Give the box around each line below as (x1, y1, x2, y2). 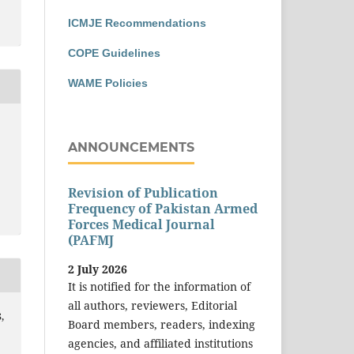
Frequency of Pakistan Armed (68, 200, 258, 218)
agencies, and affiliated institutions (68, 335, 253, 351)
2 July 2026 (68, 261, 127, 277)
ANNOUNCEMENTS (68, 139, 194, 155)
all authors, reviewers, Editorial (68, 297, 237, 313)
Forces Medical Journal (68, 216, 215, 234)
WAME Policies (68, 76, 148, 89)
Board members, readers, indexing (68, 316, 255, 332)
